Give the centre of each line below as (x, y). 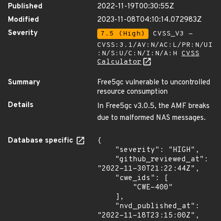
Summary (24, 83)
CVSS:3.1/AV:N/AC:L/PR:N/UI (155, 45)
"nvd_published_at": (106, 206)
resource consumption (132, 92)
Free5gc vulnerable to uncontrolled (154, 83)
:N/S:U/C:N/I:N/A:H (139, 54)
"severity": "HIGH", (106, 150)
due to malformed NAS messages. (151, 118)
